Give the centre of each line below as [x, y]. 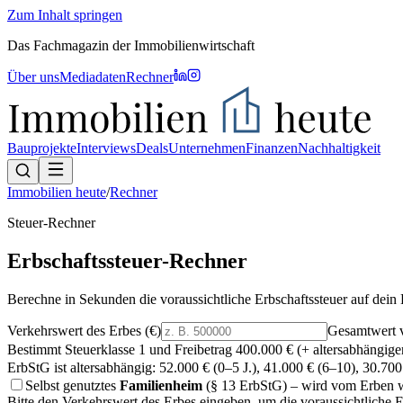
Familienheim [161, 385]
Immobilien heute [57, 192]
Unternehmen [207, 148]
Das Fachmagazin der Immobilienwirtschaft [131, 45]
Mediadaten [93, 77]
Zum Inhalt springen [65, 15]
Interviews [106, 148]
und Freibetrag [189, 349]
